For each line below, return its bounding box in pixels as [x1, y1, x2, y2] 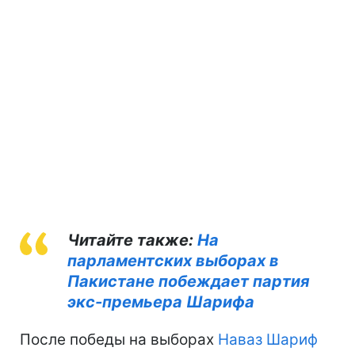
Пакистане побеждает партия [67, 271, 310, 291]
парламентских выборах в [67, 250, 279, 270]
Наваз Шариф [218, 330, 318, 349]
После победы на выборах [20, 330, 218, 349]
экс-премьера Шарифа [67, 292, 254, 311]
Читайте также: [67, 230, 197, 250]
